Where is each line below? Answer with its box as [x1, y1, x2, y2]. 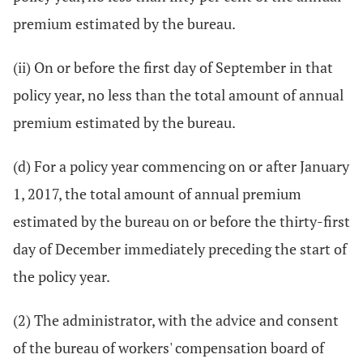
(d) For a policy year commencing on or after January [13, 156, 349, 176]
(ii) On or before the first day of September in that [13, 58, 333, 77]
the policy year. [13, 267, 110, 286]
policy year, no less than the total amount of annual [13, 85, 344, 105]
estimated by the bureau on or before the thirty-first [13, 211, 350, 231]
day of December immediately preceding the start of [13, 239, 347, 258]
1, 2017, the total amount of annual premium [13, 184, 301, 203]
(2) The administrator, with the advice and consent [13, 310, 339, 330]
